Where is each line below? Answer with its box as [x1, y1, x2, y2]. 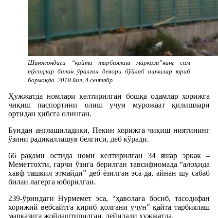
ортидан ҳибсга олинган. [8, 109, 91, 118]
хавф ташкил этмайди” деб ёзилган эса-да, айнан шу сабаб [8, 168, 210, 177]
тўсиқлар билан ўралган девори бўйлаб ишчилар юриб [27, 67, 191, 75]
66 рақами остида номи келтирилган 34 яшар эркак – [8, 151, 210, 160]
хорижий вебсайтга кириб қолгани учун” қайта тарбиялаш [8, 202, 210, 211]
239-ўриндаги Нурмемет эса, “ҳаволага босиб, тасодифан [8, 194, 210, 202]
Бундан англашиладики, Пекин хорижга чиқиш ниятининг [8, 126, 210, 134]
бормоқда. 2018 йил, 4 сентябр [27, 76, 113, 84]
